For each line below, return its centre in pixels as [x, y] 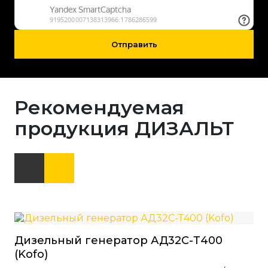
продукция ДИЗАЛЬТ [124, 129]
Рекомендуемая [99, 108]
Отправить [134, 44]
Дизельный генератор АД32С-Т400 [118, 240]
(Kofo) [31, 254]
